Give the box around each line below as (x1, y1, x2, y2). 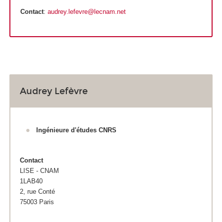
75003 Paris (20, 198, 54, 206)
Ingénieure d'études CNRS (36, 126, 116, 134)
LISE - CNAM (20, 167, 59, 175)
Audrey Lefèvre (20, 85, 88, 97)
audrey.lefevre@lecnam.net (47, 7, 126, 15)
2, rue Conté (20, 188, 55, 196)
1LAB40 (20, 177, 43, 185)
